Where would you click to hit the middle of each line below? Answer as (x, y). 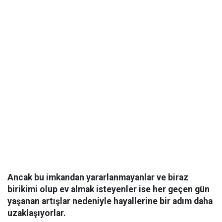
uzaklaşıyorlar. (37, 213)
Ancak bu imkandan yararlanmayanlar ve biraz (98, 177)
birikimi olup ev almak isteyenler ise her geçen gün (109, 189)
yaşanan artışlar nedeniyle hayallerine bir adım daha (110, 201)
